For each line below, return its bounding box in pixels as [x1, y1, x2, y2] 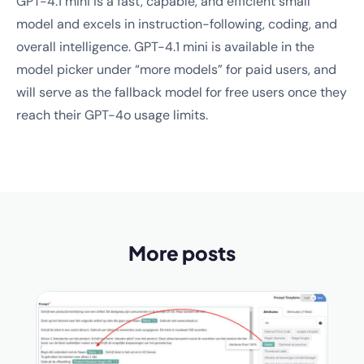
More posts [128, 240, 236, 265]
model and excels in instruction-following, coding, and [16, 15, 337, 32]
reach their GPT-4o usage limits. [16, 106, 208, 123]
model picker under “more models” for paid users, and [16, 61, 336, 78]
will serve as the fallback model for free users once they [16, 84, 347, 101]
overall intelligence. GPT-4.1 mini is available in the [16, 38, 314, 55]
